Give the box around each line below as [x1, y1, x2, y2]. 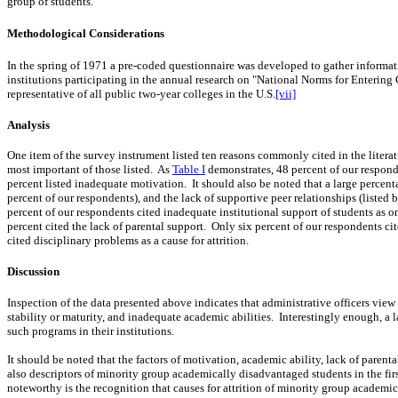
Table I [172, 163, 205, 177]
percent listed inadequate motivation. [7, 177, 187, 191]
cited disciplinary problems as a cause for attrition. [7, 234, 249, 248]
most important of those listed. [7, 163, 153, 177]
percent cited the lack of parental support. [7, 219, 206, 234]
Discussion [7, 264, 60, 278]
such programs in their [7, 323, 116, 338]
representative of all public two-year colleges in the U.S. [7, 86, 275, 100]
